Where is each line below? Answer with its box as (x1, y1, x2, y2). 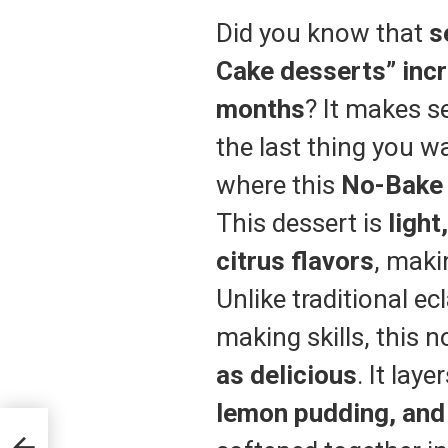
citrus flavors (216, 245, 374, 276)
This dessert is (216, 207, 388, 238)
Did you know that (216, 17, 429, 48)
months (216, 93, 305, 124)
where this (216, 169, 341, 200)
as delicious (216, 359, 357, 390)
